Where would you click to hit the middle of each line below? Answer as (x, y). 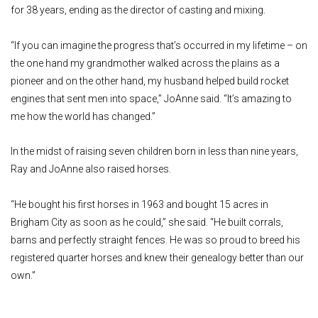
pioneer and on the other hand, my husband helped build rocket (150, 81)
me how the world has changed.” (83, 116)
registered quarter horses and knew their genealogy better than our (157, 257)
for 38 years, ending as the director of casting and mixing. (138, 10)
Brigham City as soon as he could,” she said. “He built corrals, (147, 222)
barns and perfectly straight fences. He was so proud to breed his (155, 240)
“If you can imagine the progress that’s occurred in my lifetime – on (159, 45)
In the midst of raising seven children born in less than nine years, (154, 152)
